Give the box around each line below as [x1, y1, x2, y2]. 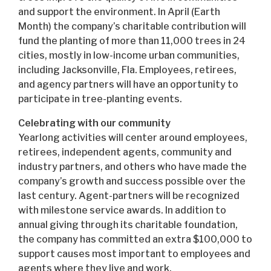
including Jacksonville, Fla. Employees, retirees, [18, 64, 237, 76]
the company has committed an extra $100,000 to [18, 233, 252, 245]
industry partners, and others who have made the [18, 160, 247, 172]
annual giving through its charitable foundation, [18, 218, 238, 230]
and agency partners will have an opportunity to [18, 78, 238, 90]
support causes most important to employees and [18, 247, 250, 260]
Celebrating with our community [18, 117, 171, 129]
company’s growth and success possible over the [18, 175, 246, 187]
